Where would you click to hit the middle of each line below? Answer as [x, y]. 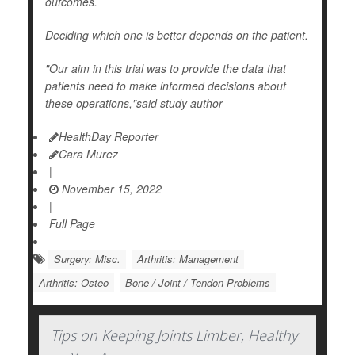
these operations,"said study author [134, 103]
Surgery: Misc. [87, 259]
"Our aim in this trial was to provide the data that [166, 69]
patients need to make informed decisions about [166, 86]
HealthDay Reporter [109, 137]
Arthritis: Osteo [74, 283]
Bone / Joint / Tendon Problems [198, 283]
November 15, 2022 [110, 189]
